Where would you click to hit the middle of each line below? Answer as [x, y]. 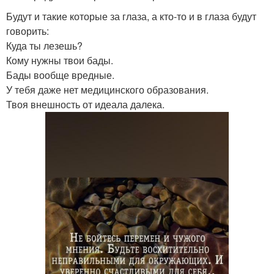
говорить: [28, 31]
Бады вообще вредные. [60, 75]
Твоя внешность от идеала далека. [85, 104]
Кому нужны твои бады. [60, 60]
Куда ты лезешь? [44, 45]
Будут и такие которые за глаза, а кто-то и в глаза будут [131, 16]
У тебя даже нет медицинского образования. [107, 89]
